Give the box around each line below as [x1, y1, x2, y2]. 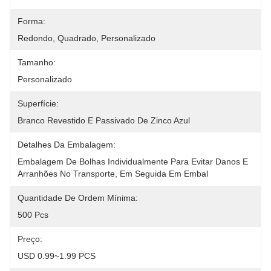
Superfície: [18, 99, 59, 108]
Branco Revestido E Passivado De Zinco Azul [18, 116, 190, 125]
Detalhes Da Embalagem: [18, 140, 116, 149]
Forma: [18, 16, 45, 26]
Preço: [18, 234, 42, 244]
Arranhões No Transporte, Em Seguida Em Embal [18, 169, 208, 178]
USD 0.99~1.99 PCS [18, 251, 96, 261]
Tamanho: [18, 57, 56, 67]
